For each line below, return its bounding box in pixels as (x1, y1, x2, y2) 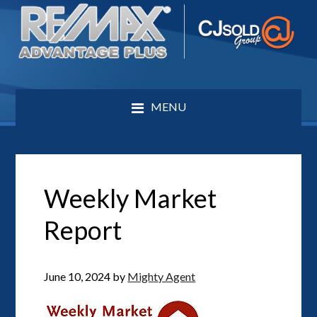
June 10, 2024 (44, 269, 111, 283)
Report (44, 214, 122, 246)
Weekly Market (44, 182, 217, 214)
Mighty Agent (127, 269, 196, 283)
